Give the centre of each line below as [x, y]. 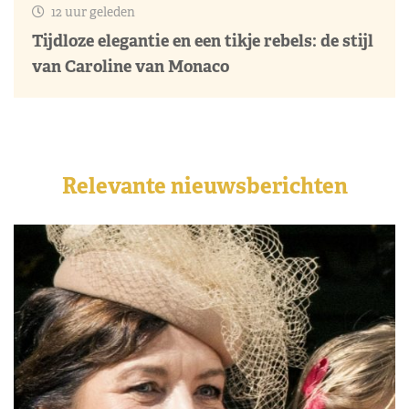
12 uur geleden [92, 11]
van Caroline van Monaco [131, 66]
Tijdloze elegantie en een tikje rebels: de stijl [203, 40]
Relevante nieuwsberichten [204, 185]
